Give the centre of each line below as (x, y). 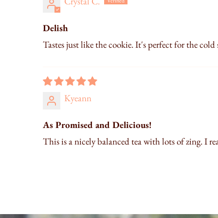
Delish (55, 28)
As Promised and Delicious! (97, 125)
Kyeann (78, 98)
